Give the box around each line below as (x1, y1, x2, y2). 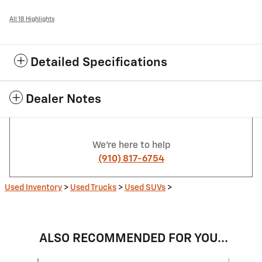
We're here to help (92, 140, 170, 150)
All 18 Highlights (9, 16, 54, 22)
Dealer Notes (26, 93, 101, 106)
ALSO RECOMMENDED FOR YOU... (39, 232, 228, 245)
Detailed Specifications (30, 56, 167, 69)
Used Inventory (5, 183, 62, 192)
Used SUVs (125, 183, 166, 192)
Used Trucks (70, 183, 116, 192)
